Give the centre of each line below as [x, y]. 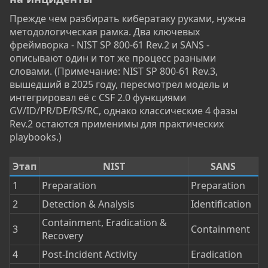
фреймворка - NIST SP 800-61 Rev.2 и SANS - [109, 45]
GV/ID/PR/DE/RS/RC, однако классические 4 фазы [124, 111]
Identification [221, 204]
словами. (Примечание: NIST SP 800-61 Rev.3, [114, 71]
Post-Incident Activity [89, 255]
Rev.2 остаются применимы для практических [117, 124]
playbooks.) [36, 137]
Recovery [63, 236]
